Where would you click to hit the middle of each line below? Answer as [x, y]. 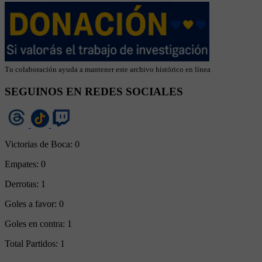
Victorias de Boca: [40, 144]
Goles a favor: [32, 204]
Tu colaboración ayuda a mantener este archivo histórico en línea [108, 69]
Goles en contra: [36, 224]
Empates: [23, 164]
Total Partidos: [32, 244]
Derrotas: [23, 184]
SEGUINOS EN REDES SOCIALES [94, 91]
